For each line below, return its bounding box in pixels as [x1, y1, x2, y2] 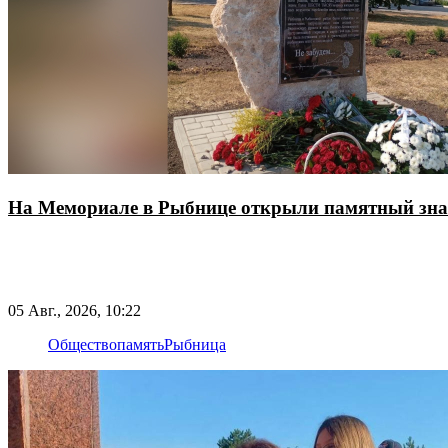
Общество [48, 335, 117, 353]
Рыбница [164, 335, 226, 353]
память [117, 335, 164, 353]
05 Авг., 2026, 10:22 [8, 301, 141, 319]
